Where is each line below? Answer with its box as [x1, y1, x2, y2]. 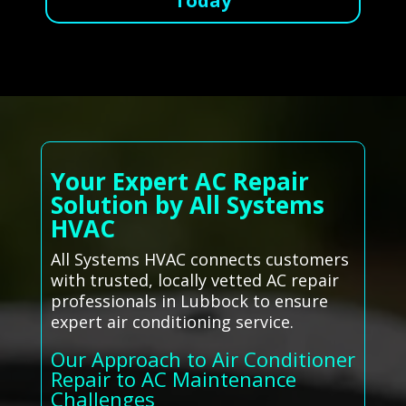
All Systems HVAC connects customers [50, 248, 349, 271]
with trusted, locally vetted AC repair [50, 269, 339, 292]
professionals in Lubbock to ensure [50, 290, 328, 313]
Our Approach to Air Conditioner [50, 345, 355, 373]
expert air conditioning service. [50, 311, 294, 333]
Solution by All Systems [50, 188, 324, 222]
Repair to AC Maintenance [50, 365, 296, 393]
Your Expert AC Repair [50, 165, 309, 198]
